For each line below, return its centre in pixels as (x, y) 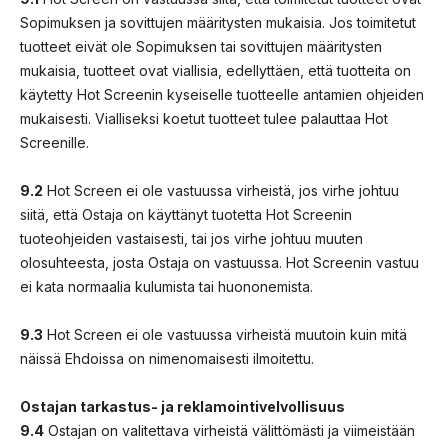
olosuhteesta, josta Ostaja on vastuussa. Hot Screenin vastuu (219, 262)
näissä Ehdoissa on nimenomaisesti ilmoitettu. (167, 358)
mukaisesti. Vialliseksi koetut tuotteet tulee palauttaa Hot (204, 118)
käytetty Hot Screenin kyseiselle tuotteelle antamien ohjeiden (222, 94)
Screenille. (54, 142)
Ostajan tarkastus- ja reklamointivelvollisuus (182, 406)
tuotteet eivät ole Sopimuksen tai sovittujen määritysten (201, 46)
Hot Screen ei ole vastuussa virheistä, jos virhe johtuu (221, 190)
